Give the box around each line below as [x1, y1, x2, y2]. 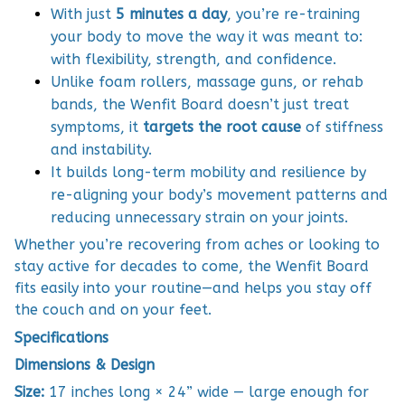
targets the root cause [143, 118, 301, 136]
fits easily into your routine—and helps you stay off [14, 279, 372, 297]
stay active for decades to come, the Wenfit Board [14, 258, 369, 276]
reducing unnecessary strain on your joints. [51, 208, 348, 226]
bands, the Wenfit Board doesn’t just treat [51, 95, 349, 113]
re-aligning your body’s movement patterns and [51, 185, 388, 203]
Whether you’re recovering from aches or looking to [14, 236, 380, 254]
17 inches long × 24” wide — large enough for [44, 383, 369, 401]
